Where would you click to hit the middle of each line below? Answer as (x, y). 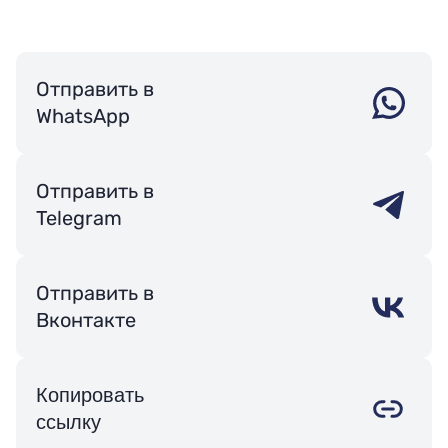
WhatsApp (83, 116)
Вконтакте (86, 320)
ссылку (68, 422)
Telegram (79, 218)
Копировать (90, 395)
